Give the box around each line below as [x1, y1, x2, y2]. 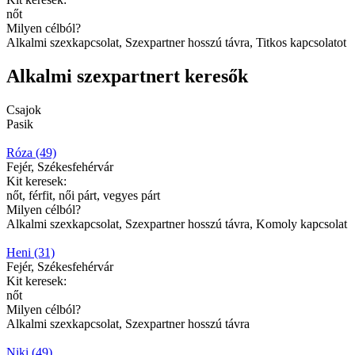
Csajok [6, 103, 41, 117]
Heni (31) [6, 246, 55, 260]
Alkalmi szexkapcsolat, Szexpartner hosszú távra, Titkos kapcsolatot [6, 36, 346, 50]
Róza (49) [6, 146, 56, 160]
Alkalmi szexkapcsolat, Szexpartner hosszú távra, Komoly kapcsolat [6, 217, 347, 231]
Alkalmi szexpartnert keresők [6, 66, 248, 87]
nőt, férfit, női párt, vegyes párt [6, 189, 160, 203]
